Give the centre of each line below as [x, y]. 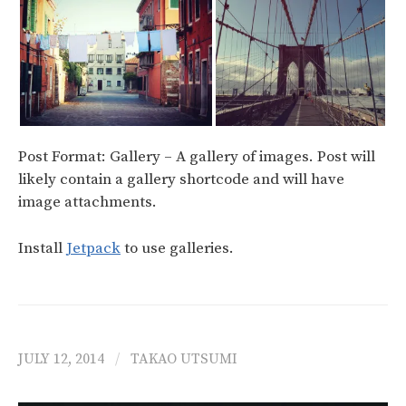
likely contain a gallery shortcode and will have [181, 180]
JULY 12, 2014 [61, 359]
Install [42, 248]
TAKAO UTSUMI [184, 359]
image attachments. [87, 203]
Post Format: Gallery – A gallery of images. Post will [197, 157]
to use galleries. [177, 248]
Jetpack [93, 248]
